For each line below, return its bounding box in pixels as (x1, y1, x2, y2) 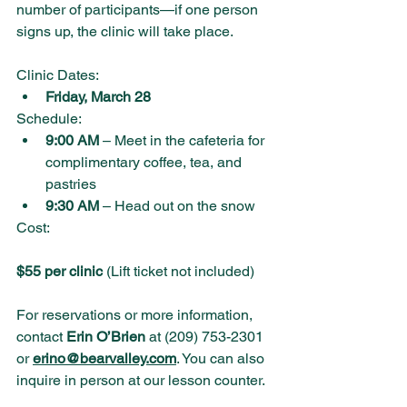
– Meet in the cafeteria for (99, 132, 268, 150)
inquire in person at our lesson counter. (16, 372, 265, 390)
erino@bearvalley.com (33, 350, 176, 368)
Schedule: (16, 110, 82, 128)
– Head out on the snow (99, 197, 255, 215)
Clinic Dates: (16, 66, 99, 84)
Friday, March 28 (45, 88, 151, 106)
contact (16, 328, 66, 346)
